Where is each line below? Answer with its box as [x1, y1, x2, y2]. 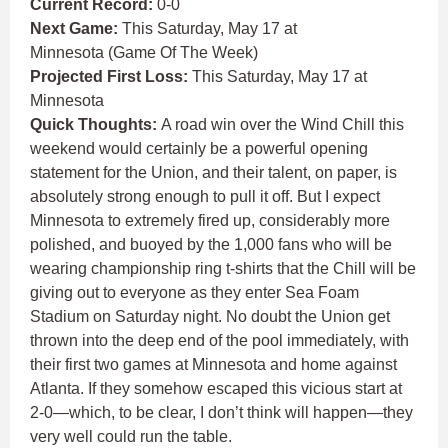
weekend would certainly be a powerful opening [30, 140, 368, 158]
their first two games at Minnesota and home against [30, 356, 397, 374]
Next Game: [30, 20, 122, 38]
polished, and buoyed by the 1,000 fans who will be [30, 236, 392, 254]
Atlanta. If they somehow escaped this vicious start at [30, 380, 402, 398]
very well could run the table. [30, 428, 236, 446]
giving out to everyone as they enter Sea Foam [30, 284, 359, 302]
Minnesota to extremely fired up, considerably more [30, 212, 390, 230]
